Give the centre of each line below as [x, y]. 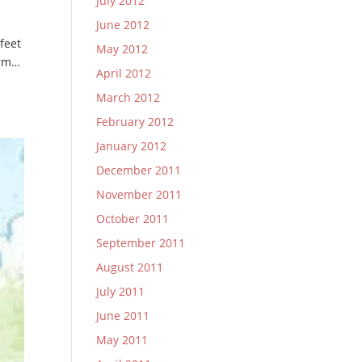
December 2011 [139, 170]
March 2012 [128, 97]
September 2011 [141, 243]
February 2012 [135, 122]
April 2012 [124, 73]
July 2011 [121, 291]
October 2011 [133, 219]
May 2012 [122, 49]
